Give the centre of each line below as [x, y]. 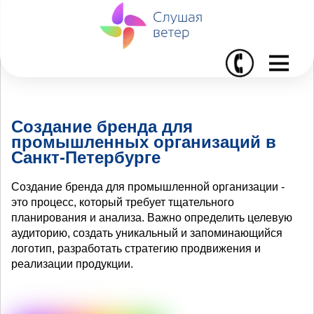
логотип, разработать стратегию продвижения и [136, 248]
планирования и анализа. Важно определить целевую [152, 217]
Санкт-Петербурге [86, 157]
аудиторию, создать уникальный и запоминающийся [147, 233]
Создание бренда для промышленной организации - [148, 186]
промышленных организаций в [144, 142]
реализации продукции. [72, 264]
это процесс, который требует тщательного [123, 202]
